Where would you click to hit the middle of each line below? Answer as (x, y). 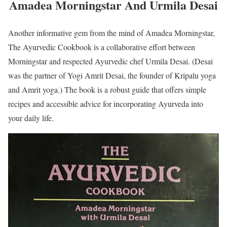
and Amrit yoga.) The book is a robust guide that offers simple (107, 89)
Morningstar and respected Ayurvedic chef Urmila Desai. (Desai (110, 61)
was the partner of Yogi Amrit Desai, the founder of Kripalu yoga (112, 75)
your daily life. (31, 118)
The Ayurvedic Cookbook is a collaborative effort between (102, 47)
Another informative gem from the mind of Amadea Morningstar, (111, 32)
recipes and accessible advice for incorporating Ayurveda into (106, 103)
